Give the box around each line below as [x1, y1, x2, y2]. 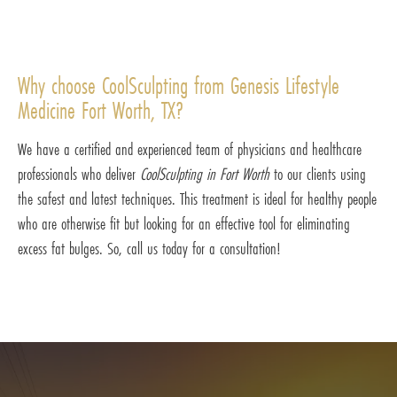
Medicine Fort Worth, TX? [18, 94, 183, 126]
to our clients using [269, 161, 366, 185]
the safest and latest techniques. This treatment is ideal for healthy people [18, 186, 377, 210]
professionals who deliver [18, 161, 140, 185]
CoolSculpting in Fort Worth [140, 161, 269, 185]
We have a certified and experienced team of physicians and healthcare [18, 136, 362, 160]
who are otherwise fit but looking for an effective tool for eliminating [18, 211, 350, 235]
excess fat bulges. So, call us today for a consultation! [18, 236, 281, 260]
